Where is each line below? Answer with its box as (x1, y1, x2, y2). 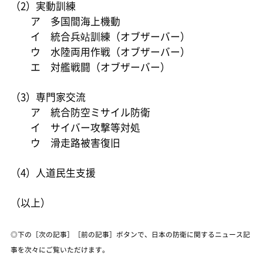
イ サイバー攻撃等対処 (10, 120, 140, 135)
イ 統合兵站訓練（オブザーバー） (10, 29, 190, 43)
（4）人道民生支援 (10, 166, 96, 180)
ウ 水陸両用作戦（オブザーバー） (10, 44, 190, 59)
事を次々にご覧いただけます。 (10, 244, 109, 254)
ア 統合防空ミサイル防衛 (10, 105, 150, 120)
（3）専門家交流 (10, 90, 86, 104)
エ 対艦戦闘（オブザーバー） (10, 59, 170, 74)
